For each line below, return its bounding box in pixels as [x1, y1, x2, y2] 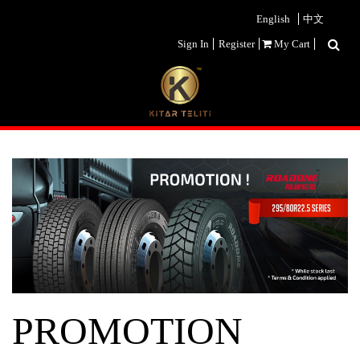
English [256, 13, 290, 25]
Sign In [178, 38, 209, 50]
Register [216, 38, 255, 50]
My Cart [272, 38, 310, 50]
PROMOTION [12, 309, 243, 352]
